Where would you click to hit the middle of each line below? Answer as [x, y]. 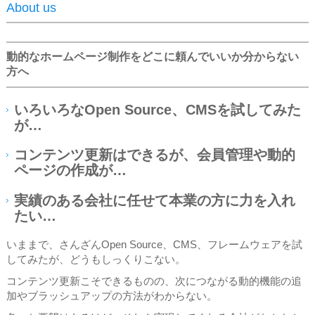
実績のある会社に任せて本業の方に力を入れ [155, 200]
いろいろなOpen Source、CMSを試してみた [157, 110]
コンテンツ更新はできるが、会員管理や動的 [155, 155]
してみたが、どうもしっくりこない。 [96, 260]
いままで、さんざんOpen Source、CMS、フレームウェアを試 [154, 245]
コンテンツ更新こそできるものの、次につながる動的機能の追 [154, 282]
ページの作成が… [70, 171]
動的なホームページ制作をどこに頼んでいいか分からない [153, 57]
